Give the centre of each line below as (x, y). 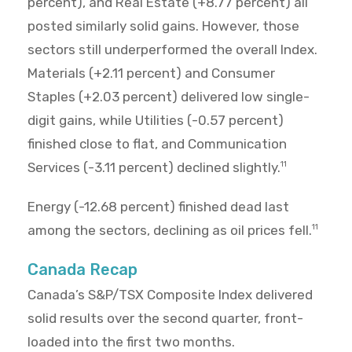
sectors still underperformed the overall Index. (172, 50)
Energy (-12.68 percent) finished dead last (158, 207)
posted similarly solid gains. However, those (163, 26)
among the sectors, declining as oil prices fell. (170, 231)
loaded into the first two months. (131, 342)
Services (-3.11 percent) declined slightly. (154, 168)
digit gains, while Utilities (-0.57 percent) (156, 121)
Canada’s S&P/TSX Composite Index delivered (170, 295)
